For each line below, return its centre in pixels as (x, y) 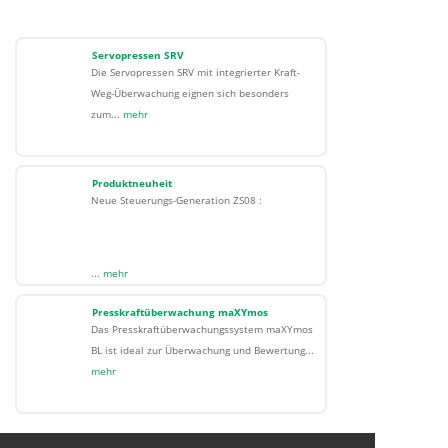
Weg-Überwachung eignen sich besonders (189, 93)
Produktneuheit (132, 183)
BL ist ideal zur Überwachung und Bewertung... (202, 350)
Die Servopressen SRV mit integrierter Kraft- (195, 72)
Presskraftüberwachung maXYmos (180, 312)
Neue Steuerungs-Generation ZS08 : (177, 200)
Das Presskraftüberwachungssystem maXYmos (201, 329)
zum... (106, 114)
